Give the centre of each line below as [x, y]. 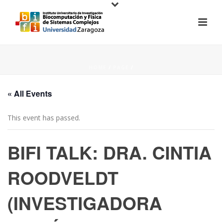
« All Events [30, 93]
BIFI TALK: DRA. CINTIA [110, 152]
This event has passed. [44, 118]
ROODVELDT [63, 177]
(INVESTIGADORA [85, 203]
